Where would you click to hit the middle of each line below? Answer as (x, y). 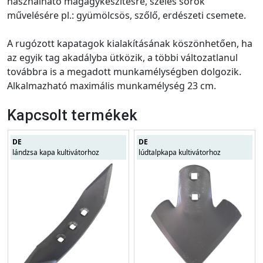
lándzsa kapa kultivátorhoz (56, 152)
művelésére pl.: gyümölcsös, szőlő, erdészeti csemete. (127, 15)
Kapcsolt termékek (72, 115)
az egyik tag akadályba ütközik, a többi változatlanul (122, 57)
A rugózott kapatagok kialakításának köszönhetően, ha (130, 43)
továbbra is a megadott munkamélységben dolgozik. (124, 71)
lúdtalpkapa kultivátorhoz (180, 152)
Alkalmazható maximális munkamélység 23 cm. (112, 85)
